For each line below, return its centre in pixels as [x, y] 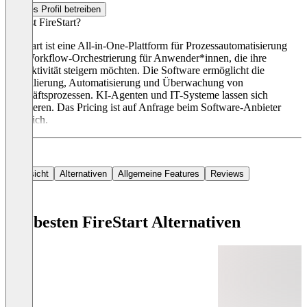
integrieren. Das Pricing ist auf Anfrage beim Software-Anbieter [143, 108]
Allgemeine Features [159, 174]
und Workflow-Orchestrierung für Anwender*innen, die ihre [136, 58]
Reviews [227, 174]
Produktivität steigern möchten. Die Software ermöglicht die [135, 71]
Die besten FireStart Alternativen [123, 222]
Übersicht [30, 174]
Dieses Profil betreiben [56, 10]
